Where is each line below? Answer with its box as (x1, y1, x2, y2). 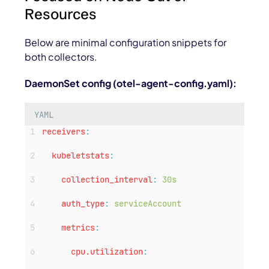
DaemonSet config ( (25, 77, 117, 90)
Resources (25, 5, 97, 23)
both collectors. (25, 50, 98, 64)
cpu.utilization (71, 246, 144, 258)
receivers (42, 126, 86, 138)
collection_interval (61, 174, 153, 186)
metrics (61, 222, 95, 234)
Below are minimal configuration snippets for (25, 36, 227, 49)
